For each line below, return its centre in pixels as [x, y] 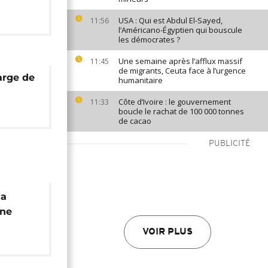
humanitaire [141, 80]
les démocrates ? [149, 39]
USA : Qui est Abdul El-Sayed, [170, 20]
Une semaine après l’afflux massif [180, 61]
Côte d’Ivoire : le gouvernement [175, 102]
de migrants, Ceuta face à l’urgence [182, 71]
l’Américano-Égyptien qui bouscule [180, 30]
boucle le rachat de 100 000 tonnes [181, 111]
